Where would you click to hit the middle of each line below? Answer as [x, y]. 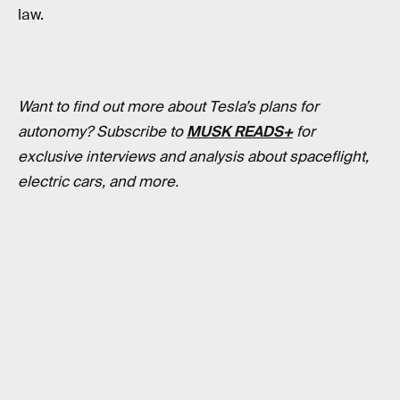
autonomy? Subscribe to [102, 131]
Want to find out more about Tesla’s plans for [168, 106]
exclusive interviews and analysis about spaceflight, [193, 156]
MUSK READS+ [240, 131]
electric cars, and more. [98, 181]
